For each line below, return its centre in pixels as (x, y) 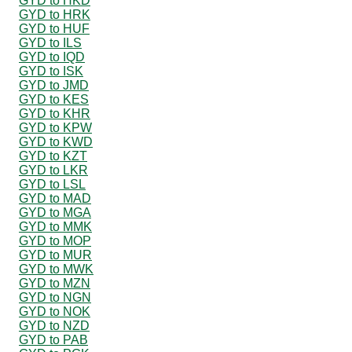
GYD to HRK (55, 14)
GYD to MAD (55, 198)
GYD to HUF (54, 28)
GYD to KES (54, 99)
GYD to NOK (55, 311)
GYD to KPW (55, 127)
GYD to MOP (55, 240)
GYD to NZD (54, 325)
